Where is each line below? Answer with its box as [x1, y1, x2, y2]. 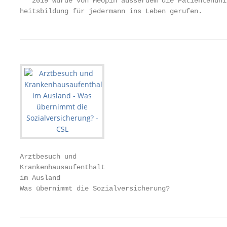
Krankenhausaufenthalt [20, 163, 105, 171]
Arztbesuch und [20, 153, 77, 161]
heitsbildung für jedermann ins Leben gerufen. [20, 7, 202, 15]
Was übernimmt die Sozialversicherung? [20, 184, 170, 193]
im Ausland [20, 174, 60, 182]
